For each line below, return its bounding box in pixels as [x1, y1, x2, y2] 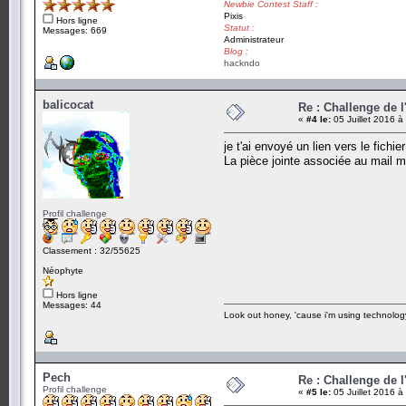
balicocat [43, 97, 93, 111]
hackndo [224, 57, 260, 68]
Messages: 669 [43, 24, 107, 35]
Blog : [224, 45, 248, 56]
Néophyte [43, 265, 83, 275]
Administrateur [224, 34, 284, 44]
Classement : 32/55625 [43, 245, 140, 256]
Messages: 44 [43, 299, 101, 310]
